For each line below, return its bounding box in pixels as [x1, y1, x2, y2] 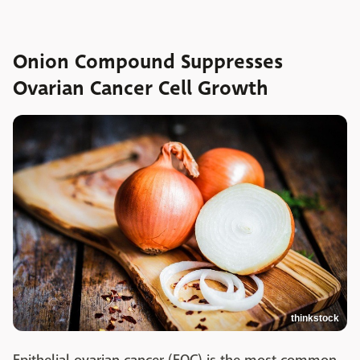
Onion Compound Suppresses [13, 47, 283, 77]
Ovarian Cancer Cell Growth [13, 74, 268, 104]
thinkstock [291, 312, 339, 324]
